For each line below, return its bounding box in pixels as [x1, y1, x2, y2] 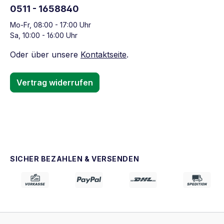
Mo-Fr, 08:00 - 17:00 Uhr [10, 20, 91, 29]
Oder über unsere [10, 49, 80, 59]
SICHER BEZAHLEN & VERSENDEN [10, 154, 139, 163]
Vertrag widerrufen [16, 77, 93, 87]
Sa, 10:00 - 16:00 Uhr [10, 31, 77, 39]
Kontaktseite [80, 49, 126, 59]
